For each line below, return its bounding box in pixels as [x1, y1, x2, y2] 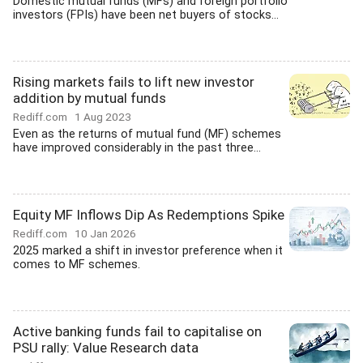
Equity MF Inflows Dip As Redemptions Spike [13, 207, 284, 223]
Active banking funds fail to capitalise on [13, 323, 262, 340]
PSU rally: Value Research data [13, 340, 199, 356]
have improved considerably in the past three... [13, 141, 261, 155]
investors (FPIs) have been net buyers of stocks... [13, 8, 279, 22]
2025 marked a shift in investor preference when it [13, 244, 283, 258]
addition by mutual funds [13, 90, 166, 106]
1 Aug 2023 [75, 110, 131, 123]
